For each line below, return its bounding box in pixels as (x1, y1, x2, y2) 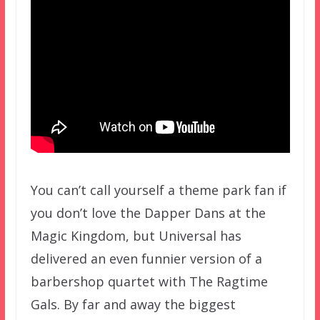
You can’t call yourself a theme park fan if (30, 181, 286, 199)
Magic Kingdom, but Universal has (30, 226, 241, 244)
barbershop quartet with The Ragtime (30, 272, 268, 290)
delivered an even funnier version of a (30, 249, 262, 267)
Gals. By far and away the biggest (30, 295, 236, 313)
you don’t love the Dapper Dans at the (30, 204, 266, 221)
